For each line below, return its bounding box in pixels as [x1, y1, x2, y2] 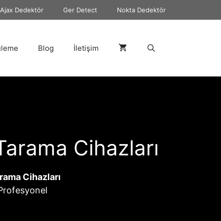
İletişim [73, 43, 99, 53]
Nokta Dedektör [117, 6, 166, 14]
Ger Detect [63, 6, 97, 14]
